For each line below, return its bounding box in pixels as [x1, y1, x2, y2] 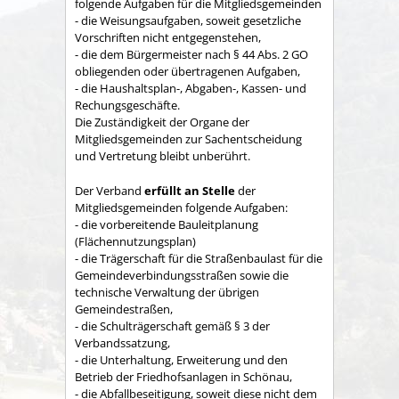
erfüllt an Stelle [144, 182, 235, 199]
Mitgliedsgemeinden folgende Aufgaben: [75, 199, 288, 216]
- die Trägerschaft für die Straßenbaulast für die [75, 249, 322, 266]
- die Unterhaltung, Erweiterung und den [75, 351, 288, 368]
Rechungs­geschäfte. [75, 97, 180, 114]
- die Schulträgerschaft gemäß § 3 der [75, 317, 270, 334]
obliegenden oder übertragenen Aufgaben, [75, 63, 300, 80]
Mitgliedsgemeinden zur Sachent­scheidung [75, 131, 302, 148]
